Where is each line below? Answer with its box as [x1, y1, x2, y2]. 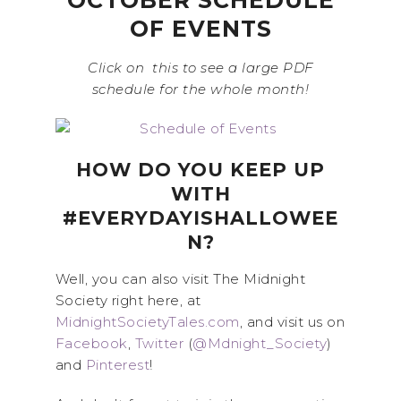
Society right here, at [55, 292, 201, 309]
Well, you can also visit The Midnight [55, 270, 305, 287]
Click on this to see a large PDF [88, 59, 313, 76]
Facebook [55, 335, 128, 352]
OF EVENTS [129, 15, 272, 42]
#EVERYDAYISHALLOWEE [63, 207, 338, 229]
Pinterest [85, 356, 149, 373]
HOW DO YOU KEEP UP [76, 158, 325, 181]
